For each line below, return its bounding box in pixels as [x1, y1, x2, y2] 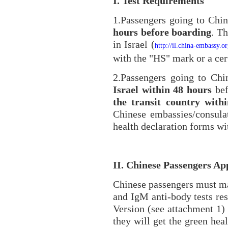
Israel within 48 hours [113, 84, 212, 95]
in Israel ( [113, 39, 155, 50]
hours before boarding [113, 26, 212, 38]
